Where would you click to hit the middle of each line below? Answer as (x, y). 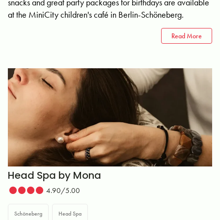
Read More (187, 36)
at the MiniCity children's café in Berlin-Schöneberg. (96, 14)
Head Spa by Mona (55, 175)
